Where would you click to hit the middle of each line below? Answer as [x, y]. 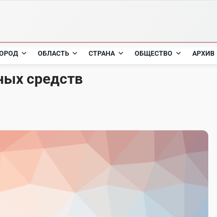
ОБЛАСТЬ [53, 53]
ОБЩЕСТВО [154, 53]
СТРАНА [102, 53]
